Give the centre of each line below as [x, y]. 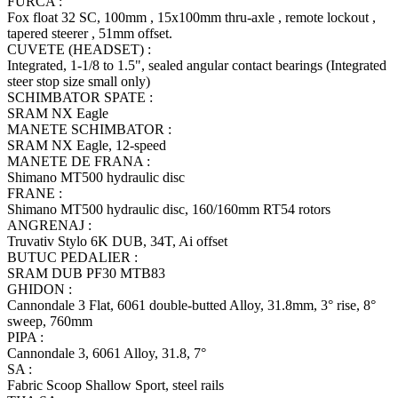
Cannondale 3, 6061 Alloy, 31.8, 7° [107, 354]
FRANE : [35, 194]
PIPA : [25, 338]
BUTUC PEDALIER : [72, 258]
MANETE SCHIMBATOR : [89, 130]
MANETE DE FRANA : [79, 162]
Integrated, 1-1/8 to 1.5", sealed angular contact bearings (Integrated [197, 66]
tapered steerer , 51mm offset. [90, 34]
